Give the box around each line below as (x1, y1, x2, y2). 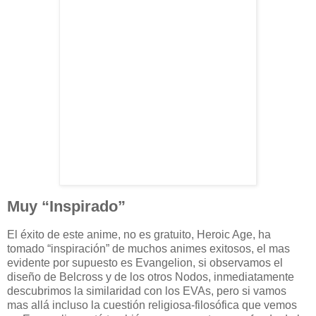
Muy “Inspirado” (7, 197, 126, 215)
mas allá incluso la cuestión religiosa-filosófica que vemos (7, 298, 297, 311)
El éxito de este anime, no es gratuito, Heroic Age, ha (7, 228, 271, 241)
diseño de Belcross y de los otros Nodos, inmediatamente (7, 270, 294, 283)
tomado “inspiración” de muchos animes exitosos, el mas (7, 242, 290, 255)
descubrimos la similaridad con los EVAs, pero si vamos (7, 284, 286, 297)
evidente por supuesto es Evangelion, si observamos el (7, 256, 283, 269)
